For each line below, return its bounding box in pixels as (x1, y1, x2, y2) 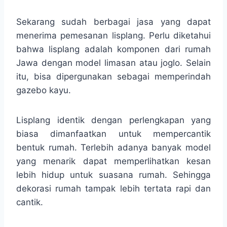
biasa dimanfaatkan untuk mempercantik (16, 128, 211, 139)
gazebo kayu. (16, 85, 71, 95)
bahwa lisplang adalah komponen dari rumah (16, 44, 211, 54)
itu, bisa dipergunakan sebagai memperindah (16, 71, 211, 82)
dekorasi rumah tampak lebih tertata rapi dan (16, 183, 211, 194)
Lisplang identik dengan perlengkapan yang (16, 115, 211, 125)
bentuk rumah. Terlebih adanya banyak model (16, 142, 211, 153)
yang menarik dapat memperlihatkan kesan (16, 156, 211, 166)
